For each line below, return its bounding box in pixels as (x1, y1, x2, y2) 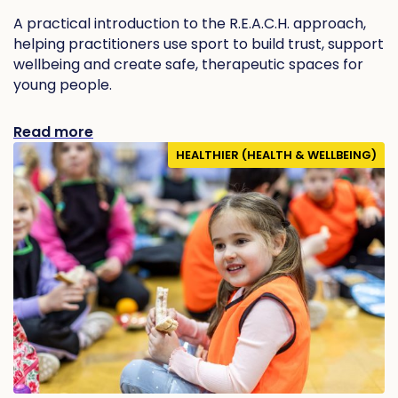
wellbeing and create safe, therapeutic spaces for (13, 53, 363, 75)
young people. (13, 74, 112, 95)
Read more (13, 121, 93, 142)
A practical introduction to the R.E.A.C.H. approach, (13, 12, 366, 34)
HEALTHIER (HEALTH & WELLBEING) (176, 146, 377, 163)
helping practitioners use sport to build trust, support (13, 33, 384, 54)
